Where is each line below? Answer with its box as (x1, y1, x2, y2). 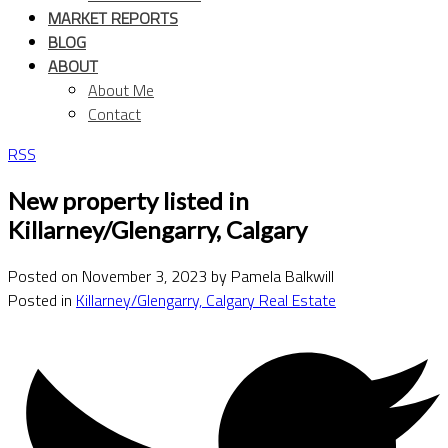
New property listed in (8, 185, 249, 215)
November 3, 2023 (82, 263, 207, 288)
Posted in (8, 287, 72, 312)
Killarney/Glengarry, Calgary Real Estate (76, 287, 336, 312)
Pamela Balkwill (231, 263, 334, 288)
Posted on (8, 263, 82, 288)
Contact (88, 102, 141, 126)
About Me (88, 78, 154, 102)
